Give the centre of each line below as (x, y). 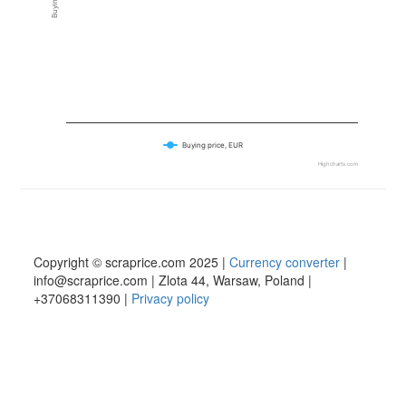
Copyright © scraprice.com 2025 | (132, 262)
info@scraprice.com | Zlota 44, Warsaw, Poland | (173, 280)
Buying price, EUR (212, 145)
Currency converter (285, 262)
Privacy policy (171, 298)
